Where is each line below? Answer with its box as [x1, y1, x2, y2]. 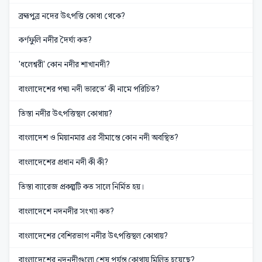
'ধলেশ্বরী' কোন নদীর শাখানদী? [19, 60, 110, 70]
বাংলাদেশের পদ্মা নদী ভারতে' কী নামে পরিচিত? [19, 84, 160, 94]
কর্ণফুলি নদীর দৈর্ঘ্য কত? [19, 35, 92, 45]
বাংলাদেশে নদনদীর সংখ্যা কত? [19, 206, 114, 216]
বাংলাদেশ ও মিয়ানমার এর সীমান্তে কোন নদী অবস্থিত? [19, 133, 178, 143]
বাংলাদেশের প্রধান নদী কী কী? [19, 157, 108, 167]
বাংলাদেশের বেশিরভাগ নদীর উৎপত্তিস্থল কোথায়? [19, 230, 168, 240]
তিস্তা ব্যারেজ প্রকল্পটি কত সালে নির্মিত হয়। [19, 181, 144, 191]
